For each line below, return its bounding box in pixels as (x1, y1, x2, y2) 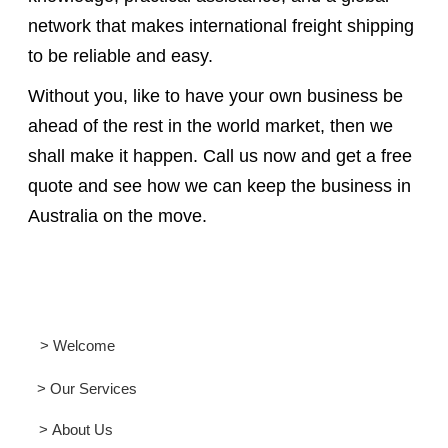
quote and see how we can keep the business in (27, 176, 411, 196)
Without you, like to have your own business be (27, 86, 403, 106)
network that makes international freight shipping (27, 16, 414, 36)
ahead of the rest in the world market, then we (27, 116, 393, 136)
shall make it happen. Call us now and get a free (27, 146, 412, 166)
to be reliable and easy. (27, 46, 213, 66)
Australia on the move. (27, 206, 207, 226)
